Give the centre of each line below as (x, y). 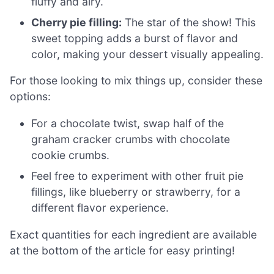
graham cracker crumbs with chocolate (131, 139)
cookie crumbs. (71, 155)
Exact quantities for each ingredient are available (133, 234)
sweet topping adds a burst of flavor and (135, 38)
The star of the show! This (189, 22)
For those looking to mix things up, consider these (136, 81)
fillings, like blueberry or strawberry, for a (136, 192)
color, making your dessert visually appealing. (148, 54)
